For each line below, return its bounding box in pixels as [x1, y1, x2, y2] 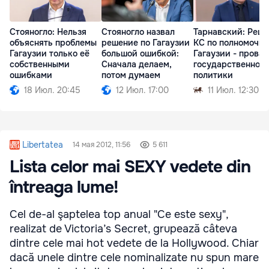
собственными [10, 59, 70, 70]
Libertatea [22, 139, 64, 150]
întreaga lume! [10, 176, 118, 198]
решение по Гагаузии [101, 37, 190, 49]
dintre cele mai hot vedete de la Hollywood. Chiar [10, 236, 259, 250]
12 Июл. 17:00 [116, 85, 169, 96]
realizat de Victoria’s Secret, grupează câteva [10, 222, 237, 235]
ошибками [10, 70, 52, 81]
